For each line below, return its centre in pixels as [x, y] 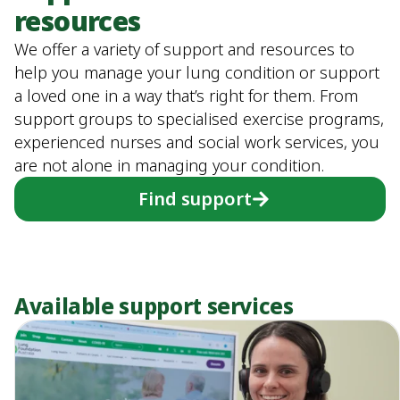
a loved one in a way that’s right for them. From [186, 96]
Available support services [154, 306]
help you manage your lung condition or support [197, 72]
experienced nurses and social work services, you [197, 142]
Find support [195, 199]
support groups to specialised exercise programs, [199, 119]
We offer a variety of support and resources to [184, 49]
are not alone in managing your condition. [169, 165]
